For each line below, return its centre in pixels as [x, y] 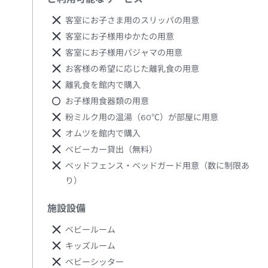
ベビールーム [90, 230]
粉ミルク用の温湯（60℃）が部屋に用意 [142, 118]
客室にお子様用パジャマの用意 [124, 53]
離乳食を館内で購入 [103, 85]
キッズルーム [90, 246]
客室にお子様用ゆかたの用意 [120, 37]
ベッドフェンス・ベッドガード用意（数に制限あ [157, 166]
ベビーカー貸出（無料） [111, 150]
